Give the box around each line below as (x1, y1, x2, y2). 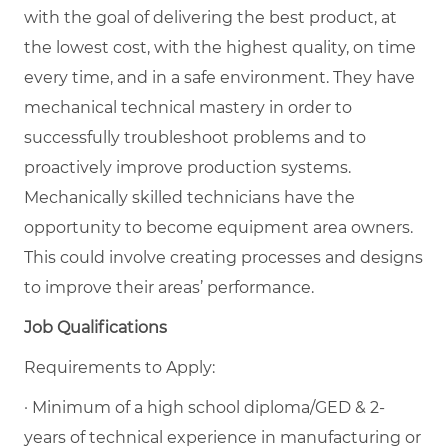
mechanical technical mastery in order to (24, 97, 352, 117)
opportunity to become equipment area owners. (24, 217, 413, 237)
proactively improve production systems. (24, 157, 351, 177)
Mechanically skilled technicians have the (24, 187, 355, 207)
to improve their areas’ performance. (24, 277, 314, 297)
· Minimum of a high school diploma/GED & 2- (24, 397, 385, 417)
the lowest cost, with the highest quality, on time (24, 37, 416, 57)
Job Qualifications (24, 317, 167, 337)
